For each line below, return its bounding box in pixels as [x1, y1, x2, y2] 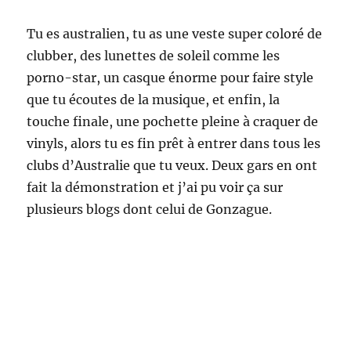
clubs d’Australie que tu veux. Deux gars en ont [27, 157, 318, 174]
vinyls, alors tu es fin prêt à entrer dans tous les [27, 136, 321, 152]
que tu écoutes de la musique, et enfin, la [27, 92, 280, 108]
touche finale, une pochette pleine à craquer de [27, 114, 319, 130]
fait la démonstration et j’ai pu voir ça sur [27, 179, 284, 196]
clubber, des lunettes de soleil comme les [27, 48, 280, 64]
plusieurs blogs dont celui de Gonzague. [27, 201, 273, 218]
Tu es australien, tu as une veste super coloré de [27, 26, 323, 42]
